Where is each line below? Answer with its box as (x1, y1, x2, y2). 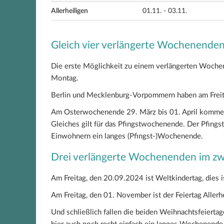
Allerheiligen (51, 7, 88, 14)
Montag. (51, 74, 78, 82)
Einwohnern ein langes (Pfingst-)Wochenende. (51, 132, 203, 140)
